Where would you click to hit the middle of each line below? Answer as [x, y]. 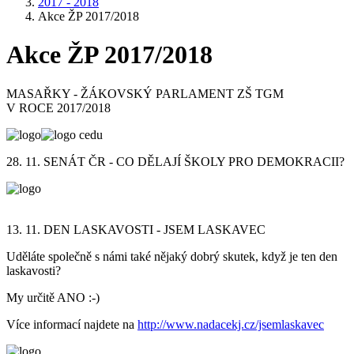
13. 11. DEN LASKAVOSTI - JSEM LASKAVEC [136, 229]
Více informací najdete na [72, 324]
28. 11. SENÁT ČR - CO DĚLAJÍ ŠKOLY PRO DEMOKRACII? [175, 161]
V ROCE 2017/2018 [58, 107]
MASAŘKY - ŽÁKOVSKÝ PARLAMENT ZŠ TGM [145, 93]
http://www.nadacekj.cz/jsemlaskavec [231, 324]
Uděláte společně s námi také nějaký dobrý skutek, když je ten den [172, 256]
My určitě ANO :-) [53, 297]
